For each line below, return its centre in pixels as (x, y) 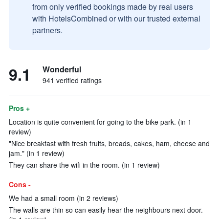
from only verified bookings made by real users (113, 7)
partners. (47, 30)
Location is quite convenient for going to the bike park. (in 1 (100, 122)
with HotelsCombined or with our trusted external (116, 18)
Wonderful (62, 69)
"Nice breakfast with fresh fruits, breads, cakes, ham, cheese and (109, 143)
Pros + (19, 108)
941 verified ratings (72, 80)
